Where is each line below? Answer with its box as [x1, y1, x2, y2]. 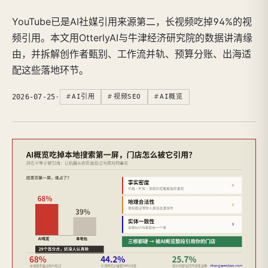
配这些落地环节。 [12, 64, 89, 77]
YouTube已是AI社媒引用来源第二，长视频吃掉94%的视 [12, 16, 252, 28]
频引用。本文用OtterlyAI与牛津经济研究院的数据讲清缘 [12, 32, 252, 44]
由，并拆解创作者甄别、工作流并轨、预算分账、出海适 [12, 48, 251, 60]
